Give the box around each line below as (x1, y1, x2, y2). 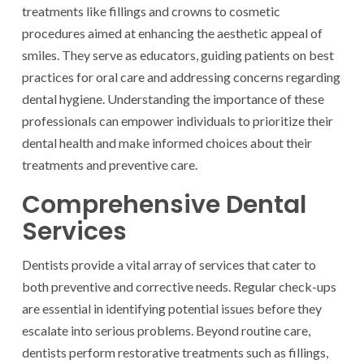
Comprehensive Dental (22, 188, 306, 223)
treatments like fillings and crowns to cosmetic (22, 3, 280, 19)
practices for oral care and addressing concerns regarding (22, 69, 340, 85)
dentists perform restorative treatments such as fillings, (22, 344, 328, 361)
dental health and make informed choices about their (22, 135, 312, 151)
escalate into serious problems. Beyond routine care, (22, 323, 310, 339)
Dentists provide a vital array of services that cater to (22, 257, 316, 273)
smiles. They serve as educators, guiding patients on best (22, 47, 334, 63)
